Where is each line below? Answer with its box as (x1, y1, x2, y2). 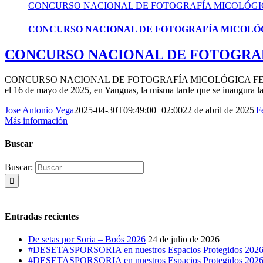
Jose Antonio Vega (5, 104, 74, 115)
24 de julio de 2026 (148, 234, 220, 244)
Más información (5, 115, 68, 126)
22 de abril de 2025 (183, 104, 254, 115)
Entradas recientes (5, 211, 79, 221)
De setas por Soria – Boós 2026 (28, 234, 146, 244)
